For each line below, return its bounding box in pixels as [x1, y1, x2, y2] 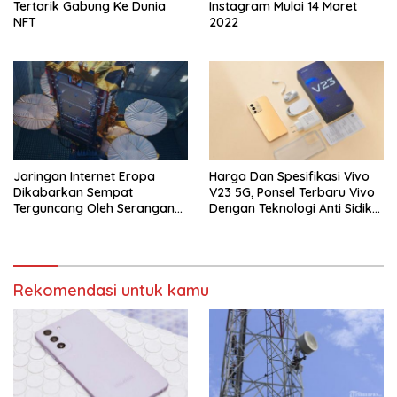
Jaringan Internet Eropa [13, 168, 155, 185]
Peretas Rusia [13, 216, 94, 233]
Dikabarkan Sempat [13, 184, 133, 201]
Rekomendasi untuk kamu [13, 280, 209, 301]
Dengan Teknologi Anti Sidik [209, 200, 372, 217]
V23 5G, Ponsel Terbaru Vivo [209, 184, 375, 201]
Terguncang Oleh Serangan [13, 200, 175, 217]
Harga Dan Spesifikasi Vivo [209, 168, 370, 185]
